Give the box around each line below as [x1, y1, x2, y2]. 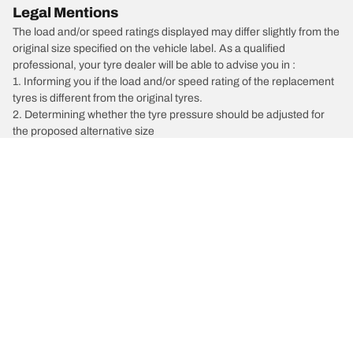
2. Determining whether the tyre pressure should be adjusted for [13, 108, 325, 121]
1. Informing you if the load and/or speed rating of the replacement [13, 75, 334, 87]
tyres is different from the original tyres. [13, 91, 203, 104]
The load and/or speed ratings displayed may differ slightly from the [13, 25, 340, 38]
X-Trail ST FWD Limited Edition [78, 221, 246, 233]
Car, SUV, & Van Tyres [25, 322, 172, 339]
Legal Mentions [13, 4, 118, 20]
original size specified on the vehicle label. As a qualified [13, 42, 285, 54]
